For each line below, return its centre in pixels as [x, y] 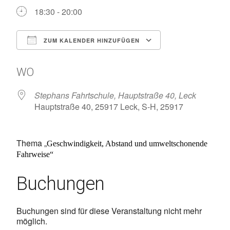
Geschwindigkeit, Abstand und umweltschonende [127, 143]
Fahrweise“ [35, 154]
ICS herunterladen [68, 59]
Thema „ [32, 143]
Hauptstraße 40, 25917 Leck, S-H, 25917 [109, 107]
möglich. [32, 221]
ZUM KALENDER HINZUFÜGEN [91, 40]
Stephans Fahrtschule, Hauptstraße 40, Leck [115, 95]
